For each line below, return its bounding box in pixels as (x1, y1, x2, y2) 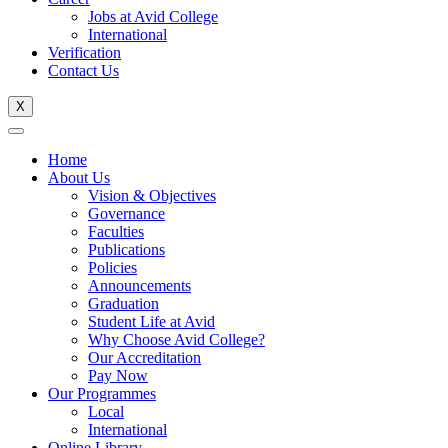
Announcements (88, 277, 191, 295)
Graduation (88, 295, 159, 313)
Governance (88, 205, 165, 223)
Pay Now (88, 367, 148, 385)
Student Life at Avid (88, 313, 215, 331)
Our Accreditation (88, 349, 201, 367)
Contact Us (48, 62, 119, 80)
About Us (48, 169, 110, 187)
